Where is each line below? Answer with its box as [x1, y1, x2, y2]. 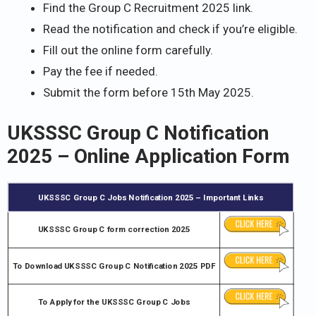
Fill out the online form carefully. [43, 43, 213, 58]
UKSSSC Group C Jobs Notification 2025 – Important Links [38, 192, 264, 202]
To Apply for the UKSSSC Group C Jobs [37, 296, 190, 307]
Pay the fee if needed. [43, 64, 158, 79]
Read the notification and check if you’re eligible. [43, 22, 298, 37]
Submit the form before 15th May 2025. [43, 85, 254, 100]
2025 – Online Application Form [7, 144, 290, 168]
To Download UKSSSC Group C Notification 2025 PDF [12, 260, 216, 270]
